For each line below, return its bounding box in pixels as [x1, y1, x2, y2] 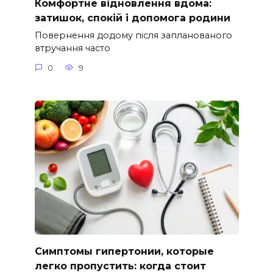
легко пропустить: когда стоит [34, 260, 206, 272]
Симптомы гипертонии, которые [34, 245, 214, 257]
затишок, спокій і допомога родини [34, 12, 230, 24]
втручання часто [34, 43, 110, 54]
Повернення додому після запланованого [34, 30, 232, 41]
